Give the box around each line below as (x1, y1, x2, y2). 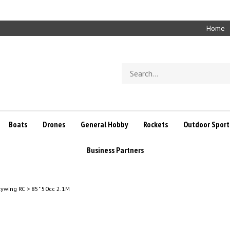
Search (121, 63, 144, 72)
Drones (42, 119, 65, 129)
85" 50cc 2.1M (31, 185, 70, 193)
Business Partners (86, 145, 144, 155)
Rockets (143, 119, 168, 129)
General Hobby (80, 119, 128, 129)
